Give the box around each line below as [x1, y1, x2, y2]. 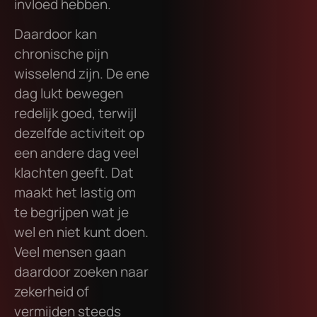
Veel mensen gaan [14, 243, 126, 262]
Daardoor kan [14, 25, 97, 44]
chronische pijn [14, 45, 108, 64]
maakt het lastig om [14, 183, 136, 202]
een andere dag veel [14, 144, 139, 163]
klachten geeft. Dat [14, 163, 134, 183]
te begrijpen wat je [14, 203, 129, 222]
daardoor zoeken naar [14, 263, 149, 282]
